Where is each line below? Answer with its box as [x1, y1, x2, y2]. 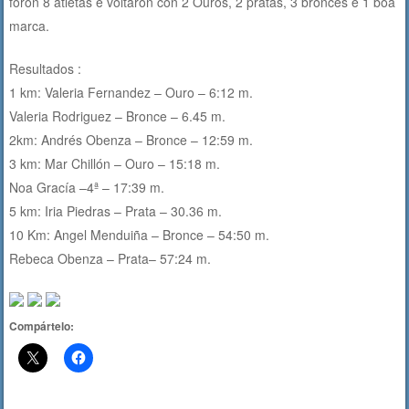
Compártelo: [9, 317, 75, 334]
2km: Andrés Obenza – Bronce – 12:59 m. [9, 130, 254, 149]
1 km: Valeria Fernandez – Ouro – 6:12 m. [9, 82, 254, 101]
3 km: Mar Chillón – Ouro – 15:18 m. [9, 153, 221, 173]
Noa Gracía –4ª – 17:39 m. [9, 177, 165, 196]
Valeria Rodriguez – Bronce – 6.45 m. [9, 106, 226, 125]
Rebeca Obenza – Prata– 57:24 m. [9, 248, 212, 267]
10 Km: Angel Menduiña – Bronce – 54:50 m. [9, 225, 270, 244]
